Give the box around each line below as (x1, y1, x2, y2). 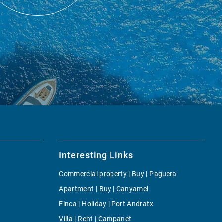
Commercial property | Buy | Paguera (59, 169, 177, 178)
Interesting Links (59, 149, 133, 160)
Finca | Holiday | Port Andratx (59, 199, 153, 208)
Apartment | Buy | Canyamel (59, 184, 149, 193)
